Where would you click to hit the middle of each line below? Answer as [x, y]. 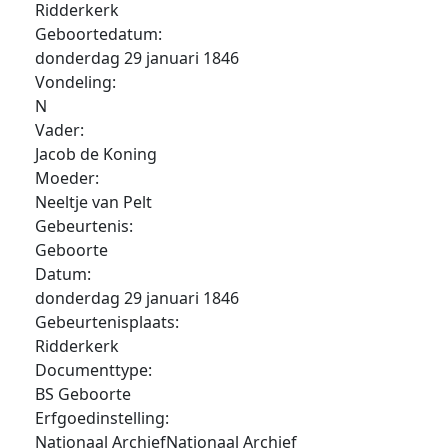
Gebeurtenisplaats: [107, 322]
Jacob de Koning [96, 154]
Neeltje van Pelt [93, 202]
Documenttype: [93, 370]
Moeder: [67, 178]
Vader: [59, 130]
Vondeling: [75, 82]
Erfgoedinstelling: [102, 418]
